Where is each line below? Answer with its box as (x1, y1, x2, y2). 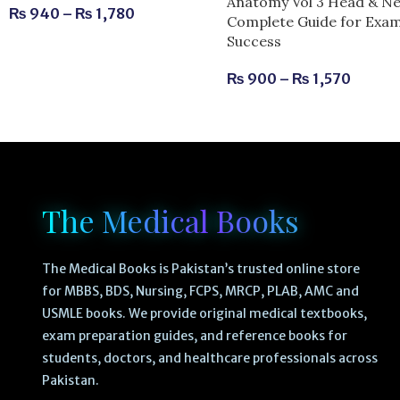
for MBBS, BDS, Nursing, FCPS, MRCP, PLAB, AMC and (41, 282, 359, 299)
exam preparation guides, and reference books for (41, 327, 347, 344)
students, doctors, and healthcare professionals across (41, 349, 378, 366)
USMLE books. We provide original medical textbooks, (41, 304, 367, 321)
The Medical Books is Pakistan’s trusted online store (41, 260, 360, 277)
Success (227, 31, 282, 50)
